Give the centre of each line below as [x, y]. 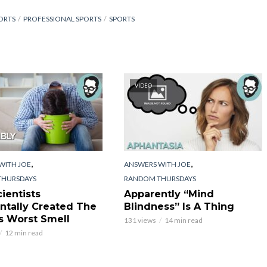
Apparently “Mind [169, 194]
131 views [140, 220]
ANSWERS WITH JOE [157, 164]
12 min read [24, 232]
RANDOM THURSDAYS [160, 178]
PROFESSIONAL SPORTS [62, 19]
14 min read [183, 220]
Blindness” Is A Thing [179, 206]
